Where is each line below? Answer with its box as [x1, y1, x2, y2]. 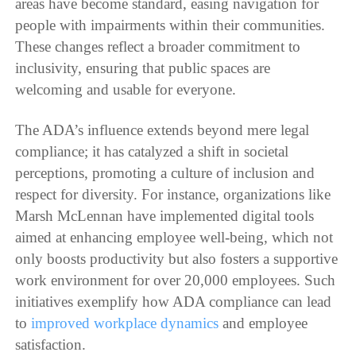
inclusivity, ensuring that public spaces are [15, 59, 271, 76]
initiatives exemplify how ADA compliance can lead [15, 293, 332, 311]
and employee [219, 315, 308, 332]
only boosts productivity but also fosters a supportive [15, 250, 339, 268]
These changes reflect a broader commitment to [15, 37, 301, 55]
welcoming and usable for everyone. [15, 80, 237, 98]
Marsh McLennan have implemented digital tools [15, 207, 315, 225]
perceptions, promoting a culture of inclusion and [15, 164, 315, 182]
